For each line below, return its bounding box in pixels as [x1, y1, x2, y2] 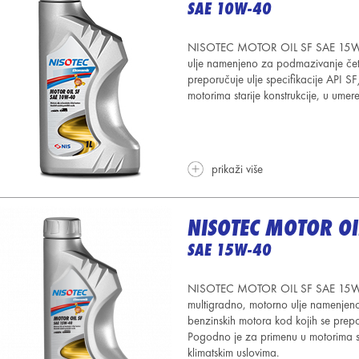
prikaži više [212, 162, 263, 176]
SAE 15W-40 [188, 240, 272, 260]
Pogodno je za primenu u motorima [188, 329, 356, 344]
